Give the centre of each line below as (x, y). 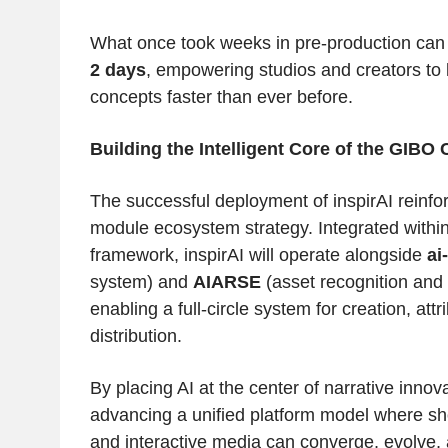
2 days (117, 70)
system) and (141, 282)
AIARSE (226, 282)
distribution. (135, 336)
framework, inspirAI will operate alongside (258, 255)
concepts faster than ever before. (221, 97)
